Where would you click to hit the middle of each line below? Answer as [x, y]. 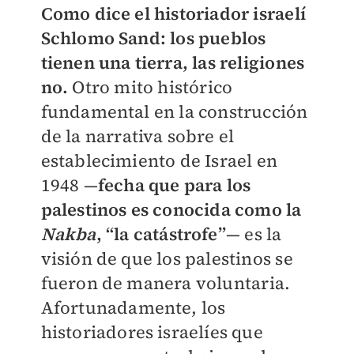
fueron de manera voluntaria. [166, 283]
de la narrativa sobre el [137, 136]
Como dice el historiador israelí [173, 14]
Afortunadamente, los [133, 308]
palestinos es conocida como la [171, 210]
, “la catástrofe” [161, 234]
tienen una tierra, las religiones [173, 63]
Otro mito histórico [151, 87]
